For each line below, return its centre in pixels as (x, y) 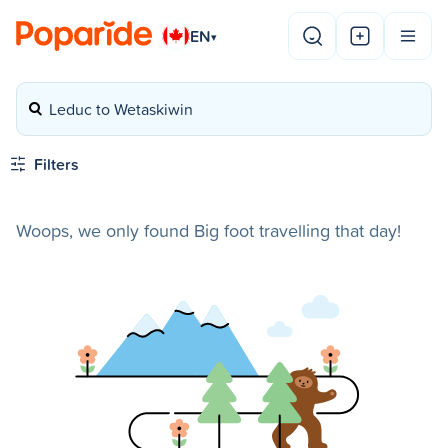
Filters (56, 164)
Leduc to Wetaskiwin (121, 109)
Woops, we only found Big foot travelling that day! (208, 230)
